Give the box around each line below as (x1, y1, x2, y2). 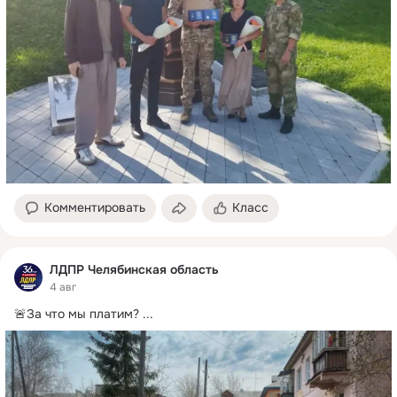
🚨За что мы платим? (14, 306, 139, 323)
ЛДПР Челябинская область (50, 261, 219, 277)
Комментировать (44, 198, 145, 215)
